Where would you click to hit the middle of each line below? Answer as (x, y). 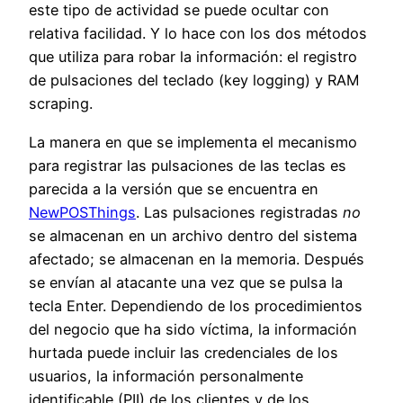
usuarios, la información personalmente (166, 376)
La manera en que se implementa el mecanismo (193, 142)
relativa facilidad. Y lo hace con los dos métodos (198, 34)
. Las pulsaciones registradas (239, 212)
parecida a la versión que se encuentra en (174, 188)
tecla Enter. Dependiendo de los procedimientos (196, 305)
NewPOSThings (82, 212)
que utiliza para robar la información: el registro (193, 57)
